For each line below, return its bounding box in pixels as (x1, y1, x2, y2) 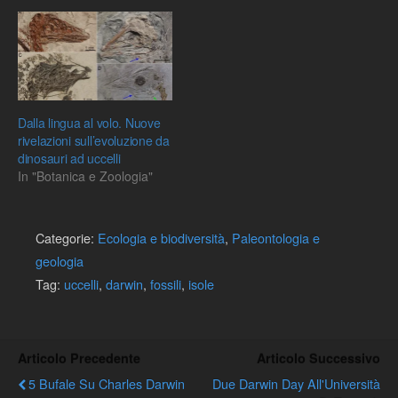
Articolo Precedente (18, 348, 140, 367)
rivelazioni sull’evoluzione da (18, 131, 170, 149)
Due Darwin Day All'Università (212, 373, 380, 393)
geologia (36, 251, 84, 270)
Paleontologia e (232, 227, 320, 247)
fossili (150, 274, 181, 293)
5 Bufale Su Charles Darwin (28, 373, 185, 393)
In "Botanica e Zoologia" (18, 166, 153, 185)
